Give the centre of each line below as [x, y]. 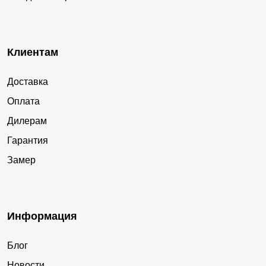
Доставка [28, 82]
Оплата [23, 102]
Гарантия [28, 141]
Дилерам [27, 121]
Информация [42, 216]
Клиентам [33, 53]
